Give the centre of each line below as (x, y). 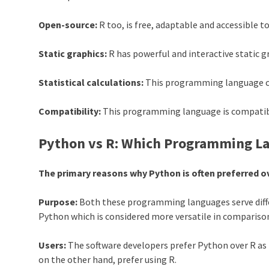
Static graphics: (73, 53)
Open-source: (68, 24)
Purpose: (58, 202)
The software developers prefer (132, 245)
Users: (53, 245)
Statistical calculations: (91, 82)
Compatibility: (70, 111)
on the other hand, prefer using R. (109, 260)
